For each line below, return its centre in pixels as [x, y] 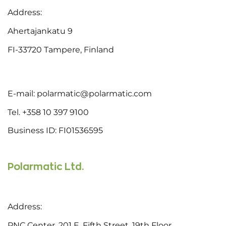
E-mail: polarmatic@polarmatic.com [80, 93]
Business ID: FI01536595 [55, 131]
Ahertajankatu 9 [40, 31]
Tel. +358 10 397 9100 [48, 112]
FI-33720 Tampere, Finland [61, 50]
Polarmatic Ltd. [46, 167]
